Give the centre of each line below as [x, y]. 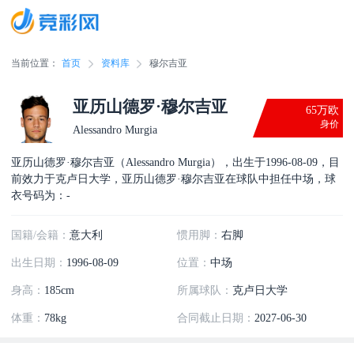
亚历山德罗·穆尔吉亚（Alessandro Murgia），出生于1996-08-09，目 [176, 162]
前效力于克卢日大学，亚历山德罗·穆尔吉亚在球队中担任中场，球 [174, 178]
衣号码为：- [41, 195]
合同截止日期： [216, 318]
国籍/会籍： [41, 235]
